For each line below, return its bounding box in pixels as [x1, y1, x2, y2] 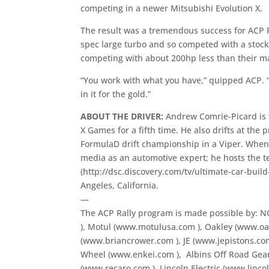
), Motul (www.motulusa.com [80, 220, 198, 232]
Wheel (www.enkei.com [80, 248, 177, 260]
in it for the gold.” [80, 88, 151, 100]
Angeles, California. [80, 179, 159, 191]
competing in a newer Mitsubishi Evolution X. [80, 2, 263, 14]
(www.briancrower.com [80, 234, 177, 246]
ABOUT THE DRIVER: [80, 110, 164, 122]
